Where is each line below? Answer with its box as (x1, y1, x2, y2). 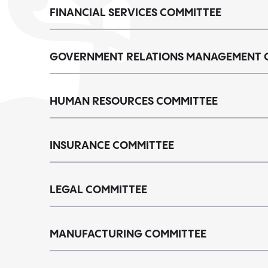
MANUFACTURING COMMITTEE (50, 229, 206, 240)
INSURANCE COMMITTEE (50, 140, 174, 151)
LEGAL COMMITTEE (50, 184, 147, 196)
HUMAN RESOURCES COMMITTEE (50, 96, 218, 107)
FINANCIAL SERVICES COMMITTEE (50, 7, 221, 19)
